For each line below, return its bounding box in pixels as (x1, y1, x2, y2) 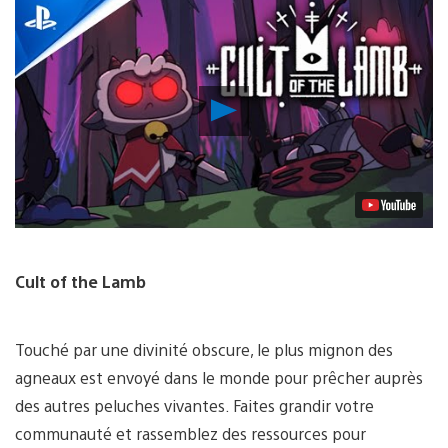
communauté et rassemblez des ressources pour (15, 423, 366, 445)
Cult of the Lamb (15, 271, 146, 293)
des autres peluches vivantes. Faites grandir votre (15, 395, 374, 417)
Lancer (236, 92, 291, 116)
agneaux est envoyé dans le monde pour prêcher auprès (15, 367, 423, 389)
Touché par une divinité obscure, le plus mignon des (15, 339, 393, 361)
